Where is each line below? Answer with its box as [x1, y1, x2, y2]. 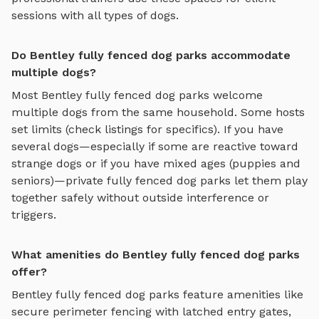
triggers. [11, 207, 56, 221]
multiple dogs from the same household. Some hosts [11, 105, 305, 119]
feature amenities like [179, 287, 303, 301]
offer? [11, 264, 47, 278]
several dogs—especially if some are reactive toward [11, 139, 298, 153]
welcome [209, 88, 263, 102]
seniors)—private [11, 173, 107, 187]
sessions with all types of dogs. [11, 8, 179, 22]
